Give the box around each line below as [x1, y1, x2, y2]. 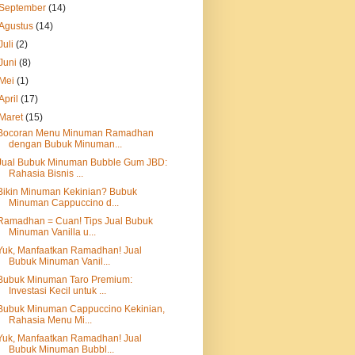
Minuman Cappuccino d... [8, 197, 119, 208]
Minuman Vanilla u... [8, 227, 96, 238]
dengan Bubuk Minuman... [8, 139, 122, 150]
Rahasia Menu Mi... [8, 315, 92, 326]
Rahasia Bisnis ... [8, 168, 83, 179]
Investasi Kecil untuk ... [8, 285, 106, 296]
